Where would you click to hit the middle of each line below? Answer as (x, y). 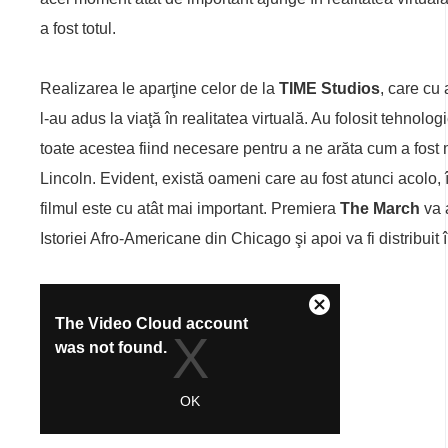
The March (380, 209)
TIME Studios (329, 89)
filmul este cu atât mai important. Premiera (190, 209)
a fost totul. (78, 29)
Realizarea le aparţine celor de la (159, 89)
